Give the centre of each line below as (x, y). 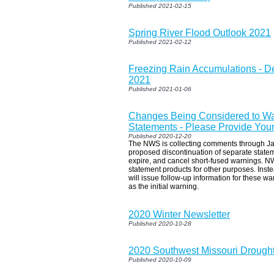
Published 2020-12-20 (160, 136)
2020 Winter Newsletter (179, 214)
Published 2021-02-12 (160, 42)
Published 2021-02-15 (160, 6)
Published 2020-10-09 (160, 259)
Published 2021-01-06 (160, 89)
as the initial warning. (164, 186)
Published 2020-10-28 (160, 223)
